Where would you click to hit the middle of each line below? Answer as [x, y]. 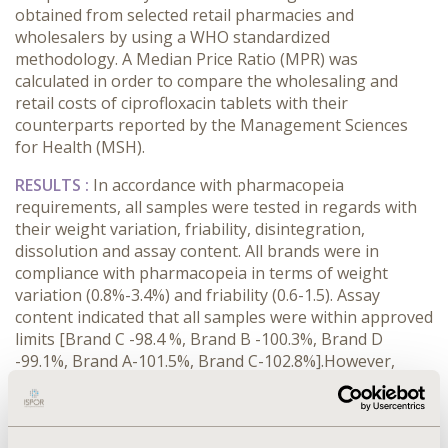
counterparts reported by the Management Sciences [211, 125]
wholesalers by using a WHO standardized [172, 37]
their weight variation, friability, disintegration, [190, 229]
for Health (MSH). [80, 147]
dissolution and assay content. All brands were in [197, 251]
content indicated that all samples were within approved [224, 317]
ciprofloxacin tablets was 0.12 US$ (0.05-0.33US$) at [205, 427]
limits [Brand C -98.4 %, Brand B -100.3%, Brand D [199, 339]
